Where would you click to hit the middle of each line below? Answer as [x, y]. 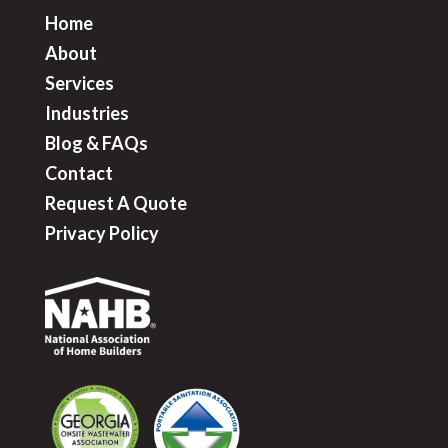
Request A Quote [115, 203]
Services [79, 83]
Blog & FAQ [91, 143]
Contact [78, 173]
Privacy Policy [101, 233]
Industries [86, 113]
